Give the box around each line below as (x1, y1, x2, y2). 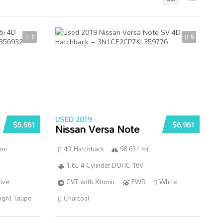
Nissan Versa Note (55, 119, 139, 139)
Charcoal (63, 192, 89, 205)
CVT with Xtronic (66, 175, 115, 188)
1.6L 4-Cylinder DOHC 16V (66, 159, 143, 172)
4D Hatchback (63, 142, 104, 155)
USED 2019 (55, 112, 92, 126)
